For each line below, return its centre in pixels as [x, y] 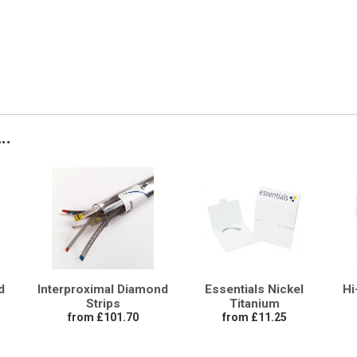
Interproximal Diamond [103, 289]
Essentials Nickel [254, 289]
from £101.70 [103, 317]
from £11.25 [254, 317]
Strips [103, 303]
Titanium [254, 303]
